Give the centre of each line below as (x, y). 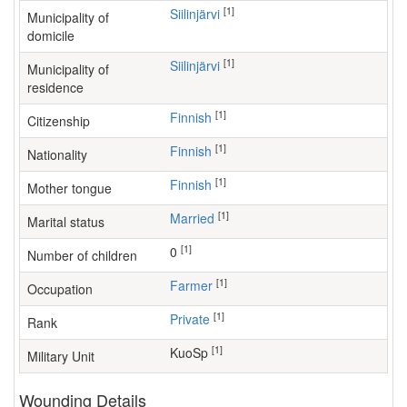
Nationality (57, 154)
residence (55, 87)
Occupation (60, 289)
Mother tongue (69, 188)
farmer (195, 285)
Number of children (82, 255)
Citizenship (59, 121)
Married (198, 218)
